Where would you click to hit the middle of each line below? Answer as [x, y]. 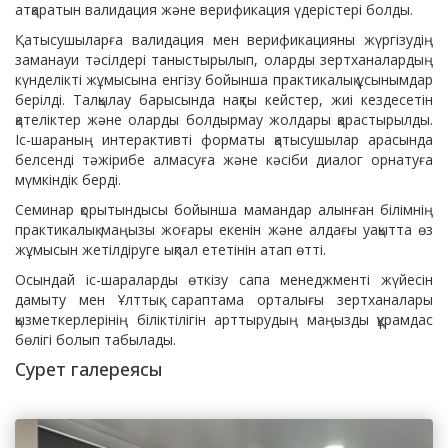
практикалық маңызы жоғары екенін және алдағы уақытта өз [224, 229]
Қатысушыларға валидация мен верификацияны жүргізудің [224, 39]
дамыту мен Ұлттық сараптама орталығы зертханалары [224, 299]
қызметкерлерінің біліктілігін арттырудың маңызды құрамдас [224, 319]
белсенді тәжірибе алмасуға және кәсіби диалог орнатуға [224, 159]
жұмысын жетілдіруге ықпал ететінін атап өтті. [170, 249]
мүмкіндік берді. [68, 179]
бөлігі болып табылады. [95, 339]
